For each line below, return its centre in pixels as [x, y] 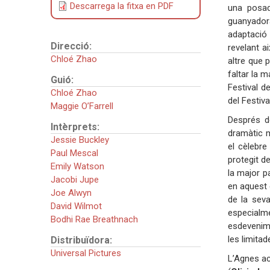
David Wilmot [76, 206]
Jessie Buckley [80, 140]
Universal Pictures [86, 253]
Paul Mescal [74, 153]
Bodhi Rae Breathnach [94, 219]
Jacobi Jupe [74, 179]
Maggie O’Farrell [82, 106]
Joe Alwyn [71, 193]
